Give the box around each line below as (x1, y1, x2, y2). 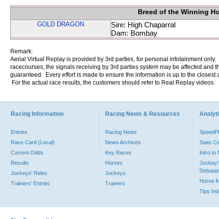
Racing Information (11, 110, 64, 117)
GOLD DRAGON (37, 21, 84, 28)
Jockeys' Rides (11, 170, 47, 176)
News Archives (105, 139, 141, 145)
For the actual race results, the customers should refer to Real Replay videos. (10, 79, 215, 86)
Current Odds (11, 150, 44, 155)
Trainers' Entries (11, 180, 50, 186)
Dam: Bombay (111, 29, 157, 37)
